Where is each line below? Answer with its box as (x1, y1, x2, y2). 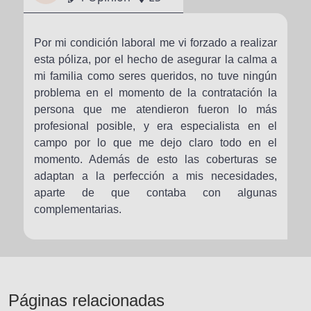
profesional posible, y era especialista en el (34, 120, 277, 132)
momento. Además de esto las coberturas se (34, 153, 277, 165)
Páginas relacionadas (8, 291, 165, 310)
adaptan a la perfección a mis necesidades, (34, 170, 277, 182)
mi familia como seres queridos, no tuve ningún (34, 70, 277, 82)
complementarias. (34, 203, 122, 215)
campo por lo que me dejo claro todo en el (34, 137, 277, 149)
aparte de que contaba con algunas (34, 187, 277, 199)
